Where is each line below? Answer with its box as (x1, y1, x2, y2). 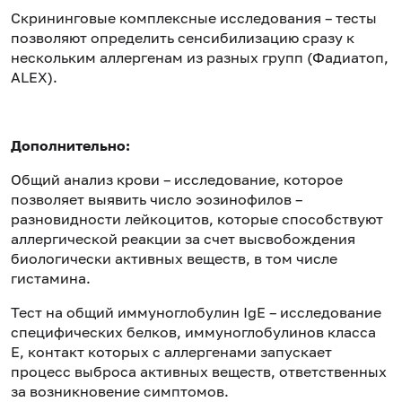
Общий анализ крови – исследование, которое (11, 170, 343, 188)
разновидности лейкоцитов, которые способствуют (11, 209, 383, 228)
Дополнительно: (11, 135, 130, 154)
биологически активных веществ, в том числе (11, 249, 337, 267)
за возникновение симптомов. (11, 381, 229, 400)
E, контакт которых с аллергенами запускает (11, 342, 332, 361)
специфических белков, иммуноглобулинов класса (11, 322, 376, 341)
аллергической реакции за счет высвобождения (11, 229, 355, 248)
